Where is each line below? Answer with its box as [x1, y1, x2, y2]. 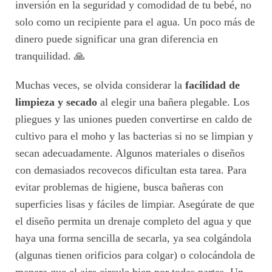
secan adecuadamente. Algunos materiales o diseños [15, 147, 245, 160]
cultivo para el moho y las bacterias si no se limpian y [15, 130, 253, 143]
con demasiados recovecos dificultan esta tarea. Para [15, 164, 246, 177]
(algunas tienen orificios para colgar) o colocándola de [15, 249, 255, 262]
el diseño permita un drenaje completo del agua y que [15, 215, 251, 228]
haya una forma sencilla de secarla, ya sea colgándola [15, 232, 251, 245]
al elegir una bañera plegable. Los [97, 96, 250, 109]
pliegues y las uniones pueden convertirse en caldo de [15, 113, 252, 126]
